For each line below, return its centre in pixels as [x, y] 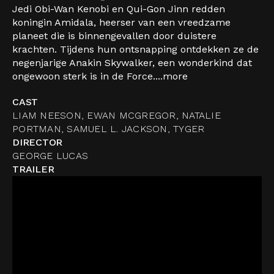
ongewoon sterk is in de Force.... [87, 76]
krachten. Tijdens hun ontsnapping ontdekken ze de [135, 49]
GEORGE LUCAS [50, 156]
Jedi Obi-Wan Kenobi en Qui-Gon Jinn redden [119, 9]
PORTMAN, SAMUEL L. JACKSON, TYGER [109, 129]
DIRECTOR [37, 142]
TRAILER [33, 169]
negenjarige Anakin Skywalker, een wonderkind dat [132, 63]
